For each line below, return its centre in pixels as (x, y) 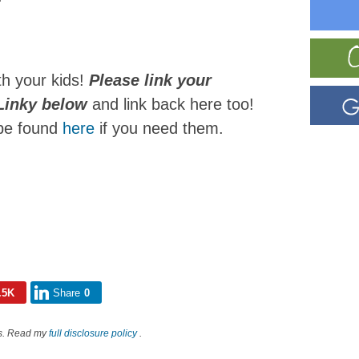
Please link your (150, 80)
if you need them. (161, 128)
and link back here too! (171, 104)
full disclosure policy (93, 333)
